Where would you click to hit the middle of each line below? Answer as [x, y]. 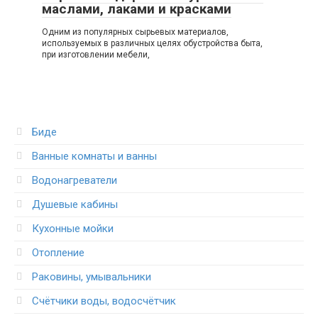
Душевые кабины [75, 205]
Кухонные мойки [73, 229]
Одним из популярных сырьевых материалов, [135, 32]
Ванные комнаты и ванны [94, 157]
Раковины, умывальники [92, 277]
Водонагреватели [75, 181]
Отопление [58, 253]
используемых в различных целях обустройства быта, [152, 44]
